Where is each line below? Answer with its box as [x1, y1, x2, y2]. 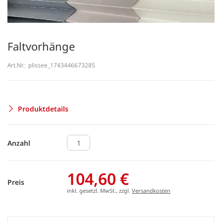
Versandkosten [132, 187, 170, 194]
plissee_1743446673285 [28, 60, 95, 69]
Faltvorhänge [7, 39, 75, 54]
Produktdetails [18, 104, 68, 113]
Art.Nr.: [7, 60, 26, 69]
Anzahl [7, 138, 30, 148]
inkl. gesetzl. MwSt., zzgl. [67, 187, 132, 194]
